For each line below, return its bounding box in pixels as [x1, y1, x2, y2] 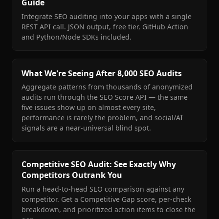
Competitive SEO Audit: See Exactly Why [22, 159, 176, 170]
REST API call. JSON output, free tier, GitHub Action [22, 22, 189, 31]
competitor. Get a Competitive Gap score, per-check [22, 194, 192, 204]
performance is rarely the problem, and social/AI [22, 113, 183, 123]
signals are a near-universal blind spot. [22, 123, 152, 133]
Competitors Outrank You [22, 170, 123, 181]
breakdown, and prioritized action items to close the [22, 204, 196, 214]
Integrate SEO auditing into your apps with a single [22, 11, 192, 21]
